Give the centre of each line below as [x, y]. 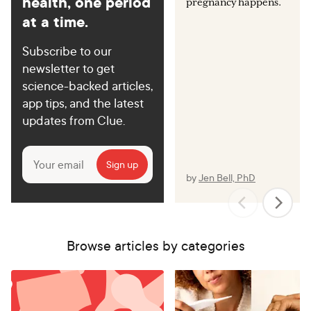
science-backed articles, [87, 85]
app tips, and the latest [83, 102]
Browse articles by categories [155, 245]
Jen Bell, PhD [227, 177]
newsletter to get [68, 68]
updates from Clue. [74, 120]
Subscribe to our [67, 50]
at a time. [55, 21]
